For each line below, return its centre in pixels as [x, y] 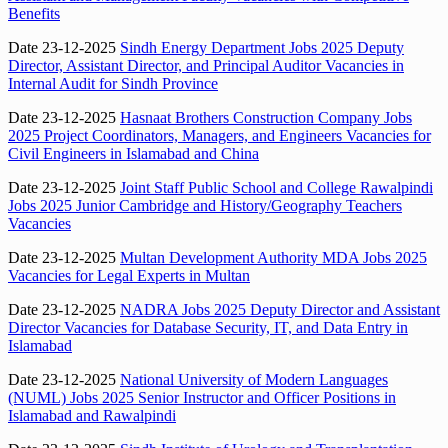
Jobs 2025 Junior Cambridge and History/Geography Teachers [205, 205]
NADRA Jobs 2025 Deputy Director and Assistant [280, 309]
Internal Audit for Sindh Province [113, 83]
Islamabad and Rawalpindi [92, 415]
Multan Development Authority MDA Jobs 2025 [273, 257]
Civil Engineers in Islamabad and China [133, 153]
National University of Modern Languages [254, 379]
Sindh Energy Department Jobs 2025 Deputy [262, 47]
